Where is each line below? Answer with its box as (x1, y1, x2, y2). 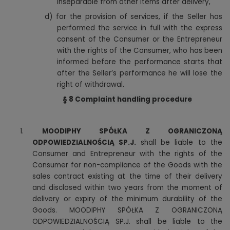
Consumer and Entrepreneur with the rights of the (32, 148, 222, 159)
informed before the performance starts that (57, 57, 222, 67)
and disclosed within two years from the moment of (32, 182, 222, 193)
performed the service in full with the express (57, 23, 222, 33)
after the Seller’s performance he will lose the (57, 68, 222, 79)
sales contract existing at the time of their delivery (32, 171, 222, 181)
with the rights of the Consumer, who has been (57, 46, 222, 56)
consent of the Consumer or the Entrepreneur (57, 34, 222, 45)
